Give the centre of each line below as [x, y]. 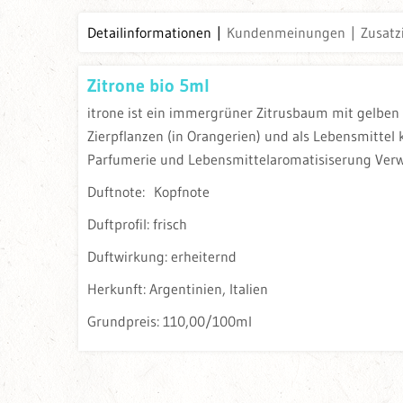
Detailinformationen [149, 33]
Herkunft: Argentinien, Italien [178, 289]
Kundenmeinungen [286, 33]
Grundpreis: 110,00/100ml [170, 322]
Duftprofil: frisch [137, 224]
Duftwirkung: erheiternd [162, 257]
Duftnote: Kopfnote [148, 192]
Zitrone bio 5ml [148, 86]
